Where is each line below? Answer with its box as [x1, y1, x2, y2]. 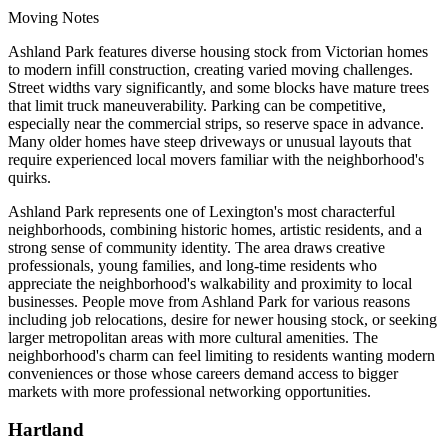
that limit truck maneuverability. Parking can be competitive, [8, 96, 386, 114]
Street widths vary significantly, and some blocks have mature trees [8, 78, 429, 96]
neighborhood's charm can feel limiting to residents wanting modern [8, 346, 435, 364]
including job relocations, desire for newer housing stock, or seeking [8, 310, 437, 328]
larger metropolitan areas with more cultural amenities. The [8, 328, 378, 346]
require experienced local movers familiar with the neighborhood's [8, 150, 424, 168]
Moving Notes [8, 8, 99, 26]
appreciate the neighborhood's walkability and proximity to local [8, 274, 412, 292]
